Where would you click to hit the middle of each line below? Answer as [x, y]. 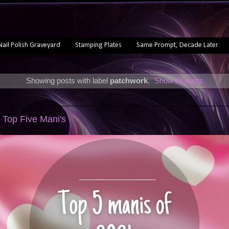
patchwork [129, 81]
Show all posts [179, 81]
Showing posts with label [68, 81]
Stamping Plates [98, 45]
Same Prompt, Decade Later [177, 45]
